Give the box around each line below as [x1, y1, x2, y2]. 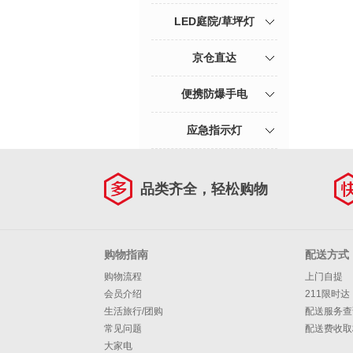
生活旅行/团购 [104, 306, 163, 317]
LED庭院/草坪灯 [174, 15, 255, 28]
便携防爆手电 [181, 87, 247, 100]
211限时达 [305, 288, 350, 299]
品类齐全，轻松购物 [140, 181, 268, 197]
